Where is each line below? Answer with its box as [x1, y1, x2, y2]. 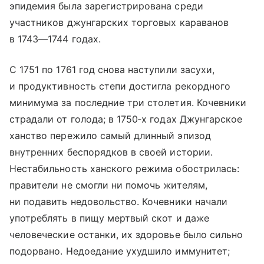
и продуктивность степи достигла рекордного [9, 80, 231, 92]
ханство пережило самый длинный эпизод [9, 129, 211, 141]
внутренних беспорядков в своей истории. [9, 146, 213, 158]
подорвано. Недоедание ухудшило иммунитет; [9, 245, 230, 257]
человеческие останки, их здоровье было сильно [9, 228, 243, 240]
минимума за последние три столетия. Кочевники [9, 96, 247, 108]
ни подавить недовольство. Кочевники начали [9, 195, 228, 207]
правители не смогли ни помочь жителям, [9, 179, 207, 191]
